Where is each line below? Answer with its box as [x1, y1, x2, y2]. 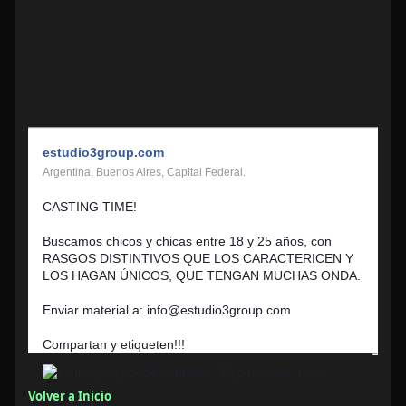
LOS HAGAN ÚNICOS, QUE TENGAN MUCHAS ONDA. [43, 268, 361, 283]
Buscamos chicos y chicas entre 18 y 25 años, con [43, 234, 332, 248]
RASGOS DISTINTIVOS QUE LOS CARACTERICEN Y [43, 251, 353, 266]
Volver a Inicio [28, 388, 111, 404]
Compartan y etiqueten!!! [43, 337, 185, 352]
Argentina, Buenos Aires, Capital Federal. [43, 166, 248, 179]
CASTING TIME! [43, 199, 137, 214]
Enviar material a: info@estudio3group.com [43, 303, 291, 317]
